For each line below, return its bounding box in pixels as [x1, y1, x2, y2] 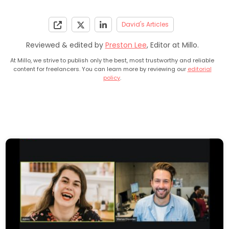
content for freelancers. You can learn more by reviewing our [13, 65, 188, 74]
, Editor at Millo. [146, 40, 199, 51]
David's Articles [121, 20, 169, 29]
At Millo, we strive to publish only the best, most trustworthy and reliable [10, 56, 214, 65]
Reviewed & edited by [26, 40, 105, 51]
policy [103, 74, 120, 82]
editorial [187, 65, 212, 74]
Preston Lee [105, 40, 147, 51]
